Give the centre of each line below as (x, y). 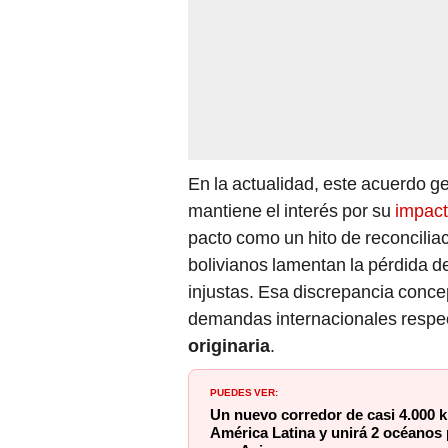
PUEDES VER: (244, 391)
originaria (229, 346)
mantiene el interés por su (291, 211)
